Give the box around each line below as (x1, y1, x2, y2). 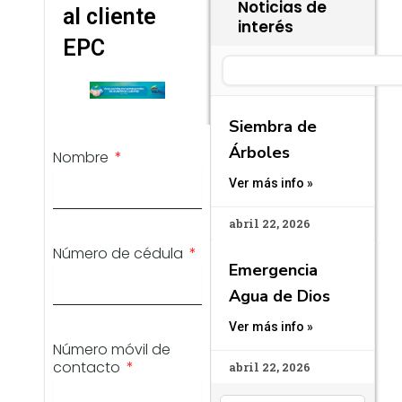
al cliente (63, 3, 156, 30)
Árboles (229, 141, 290, 163)
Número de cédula (53, 243, 188, 265)
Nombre (53, 147, 113, 169)
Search (221, 54, 263, 70)
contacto (53, 357, 125, 379)
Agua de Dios (229, 284, 330, 307)
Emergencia (229, 258, 318, 281)
